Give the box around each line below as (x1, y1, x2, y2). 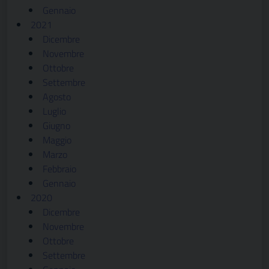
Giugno (43, 118, 70, 133)
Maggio (43, 133, 71, 147)
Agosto (43, 89, 71, 104)
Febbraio (43, 162, 76, 176)
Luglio (43, 104, 66, 118)
